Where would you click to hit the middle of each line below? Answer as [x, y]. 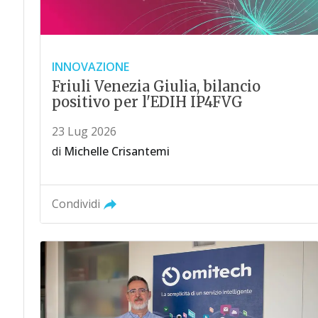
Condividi [76, 204]
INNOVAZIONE [90, 67]
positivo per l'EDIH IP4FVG [147, 102]
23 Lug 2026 [84, 132]
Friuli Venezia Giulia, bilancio [156, 87]
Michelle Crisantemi [116, 152]
